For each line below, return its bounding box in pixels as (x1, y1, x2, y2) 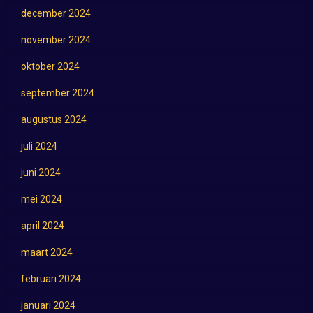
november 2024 (20, 34, 91, 45)
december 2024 (20, 7, 91, 19)
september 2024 (20, 87, 94, 99)
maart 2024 (20, 246, 73, 258)
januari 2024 (20, 299, 75, 311)
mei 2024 (20, 193, 62, 205)
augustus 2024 (20, 113, 87, 125)
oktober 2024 (20, 60, 80, 72)
